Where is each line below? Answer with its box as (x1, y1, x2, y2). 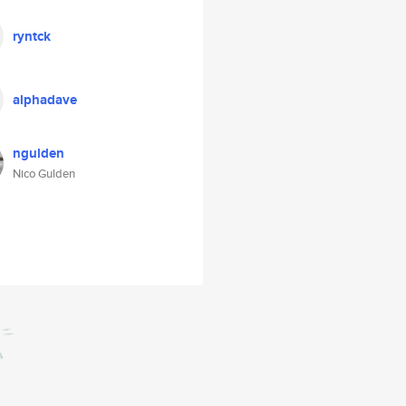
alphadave (13, 90, 77, 110)
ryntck (13, 26, 51, 46)
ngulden (13, 143, 64, 163)
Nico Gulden (13, 165, 75, 182)
